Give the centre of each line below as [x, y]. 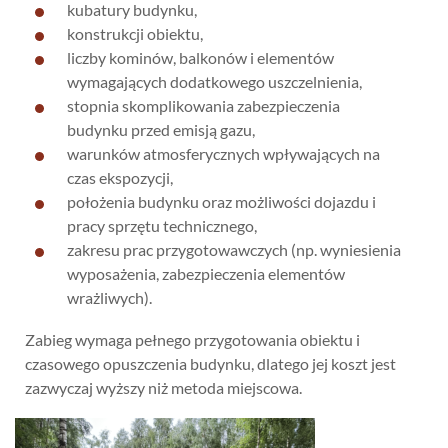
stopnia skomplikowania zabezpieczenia [203, 105]
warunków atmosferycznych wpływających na [223, 153]
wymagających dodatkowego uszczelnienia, [214, 81]
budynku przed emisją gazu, [161, 129]
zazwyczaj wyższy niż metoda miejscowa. [163, 387]
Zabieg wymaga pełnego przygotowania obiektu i [192, 339]
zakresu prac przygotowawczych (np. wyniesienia [234, 249]
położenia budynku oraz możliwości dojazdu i [221, 201]
